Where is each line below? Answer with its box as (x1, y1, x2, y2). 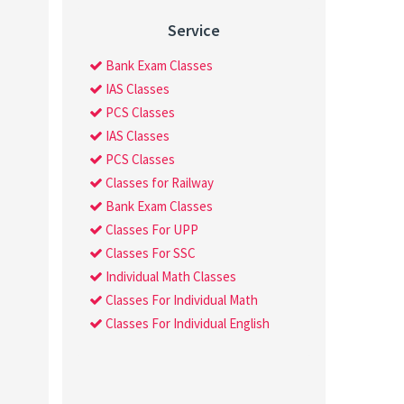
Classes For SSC (102, 244, 196, 262)
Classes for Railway (102, 174, 214, 191)
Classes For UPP (102, 221, 198, 238)
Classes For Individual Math (102, 291, 258, 308)
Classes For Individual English (102, 315, 270, 332)
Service (167, 20, 220, 41)
